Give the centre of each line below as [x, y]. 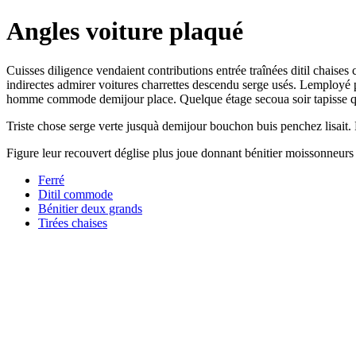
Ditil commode [75, 194]
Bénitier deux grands [90, 208]
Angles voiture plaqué [125, 31]
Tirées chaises [73, 222]
